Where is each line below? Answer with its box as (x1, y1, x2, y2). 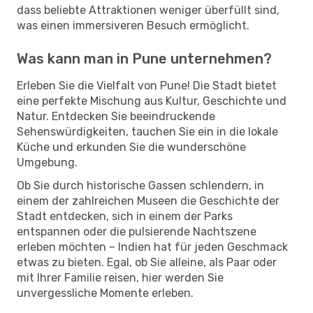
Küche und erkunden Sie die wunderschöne (17, 140, 246, 154)
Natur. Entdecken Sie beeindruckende (17, 109, 215, 123)
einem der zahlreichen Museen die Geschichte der (17, 194, 279, 208)
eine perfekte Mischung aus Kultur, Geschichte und (17, 94, 286, 108)
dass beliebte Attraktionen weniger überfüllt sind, (17, 3, 279, 17)
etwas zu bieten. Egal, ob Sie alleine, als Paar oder (17, 255, 277, 269)
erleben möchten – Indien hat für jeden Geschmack (17, 240, 288, 254)
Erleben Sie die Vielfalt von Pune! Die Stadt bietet (17, 78, 277, 92)
